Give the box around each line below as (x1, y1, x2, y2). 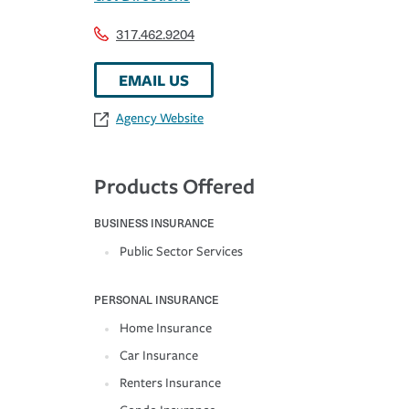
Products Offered (94, 172, 255, 201)
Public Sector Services (120, 244, 243, 260)
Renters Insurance (120, 375, 221, 392)
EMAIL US (119, 69, 189, 91)
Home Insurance (120, 320, 212, 337)
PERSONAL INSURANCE (94, 291, 219, 309)
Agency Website (116, 110, 204, 127)
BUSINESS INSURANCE (94, 215, 215, 232)
